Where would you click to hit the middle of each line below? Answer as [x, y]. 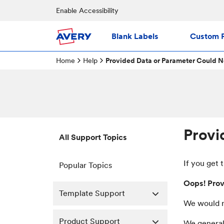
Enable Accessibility [87, 10]
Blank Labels [135, 36]
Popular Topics [85, 165]
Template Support [92, 193]
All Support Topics [93, 137]
